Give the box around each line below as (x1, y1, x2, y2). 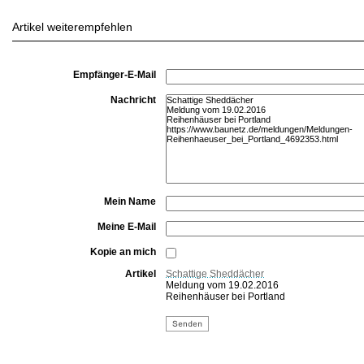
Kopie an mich (90, 246, 156, 258)
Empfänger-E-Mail (73, 69, 156, 80)
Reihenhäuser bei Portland (166, 291, 285, 302)
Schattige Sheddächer (166, 268, 264, 279)
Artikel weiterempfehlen (12, 20, 132, 33)
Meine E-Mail (97, 221, 156, 232)
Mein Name (104, 196, 156, 207)
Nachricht (110, 94, 156, 106)
